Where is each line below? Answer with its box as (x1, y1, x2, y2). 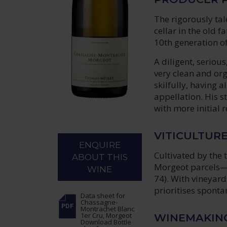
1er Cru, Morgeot (81, 211, 132, 220)
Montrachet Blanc (81, 204, 135, 214)
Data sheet (81, 191, 117, 201)
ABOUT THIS (71, 152, 128, 163)
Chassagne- (81, 198, 118, 207)
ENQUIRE (79, 140, 121, 150)
